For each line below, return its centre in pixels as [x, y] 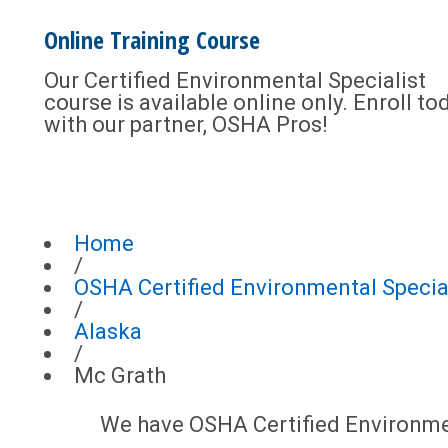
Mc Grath [119, 375]
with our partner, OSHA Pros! [185, 124]
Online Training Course [151, 39]
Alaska [107, 331]
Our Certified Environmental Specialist [234, 80]
